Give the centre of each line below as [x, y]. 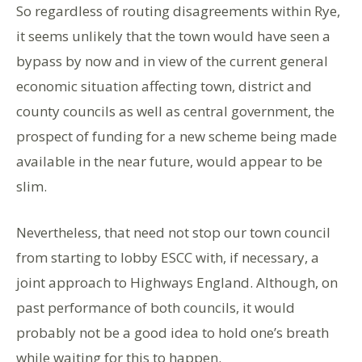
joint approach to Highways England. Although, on [177, 282]
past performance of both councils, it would [156, 307]
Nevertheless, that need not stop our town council [173, 232]
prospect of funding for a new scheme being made [177, 136]
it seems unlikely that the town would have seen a [173, 36]
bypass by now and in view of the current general [172, 61]
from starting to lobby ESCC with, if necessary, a [168, 257]
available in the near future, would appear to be [169, 161]
